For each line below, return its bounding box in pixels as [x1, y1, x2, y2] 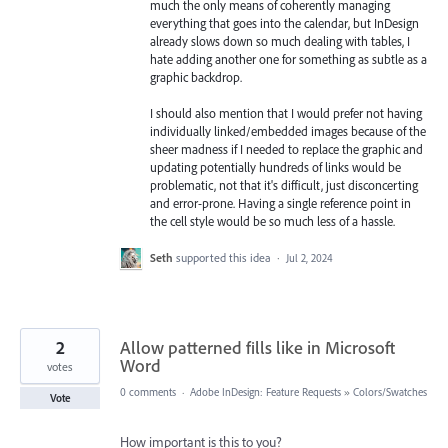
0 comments [120, 385, 176, 400]
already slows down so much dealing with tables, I [150, 32, 410, 49]
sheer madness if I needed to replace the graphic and [150, 141, 423, 157]
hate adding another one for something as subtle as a [150, 50, 427, 67]
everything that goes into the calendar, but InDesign [150, 14, 419, 31]
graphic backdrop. [150, 68, 242, 85]
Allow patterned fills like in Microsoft [120, 336, 395, 360]
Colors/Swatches [353, 385, 427, 400]
